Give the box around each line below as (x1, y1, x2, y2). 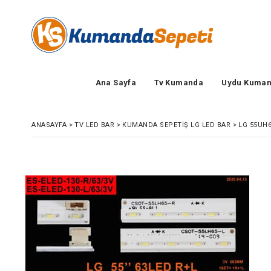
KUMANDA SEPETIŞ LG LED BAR (122, 121, 230, 129)
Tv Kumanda (154, 78, 204, 88)
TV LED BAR (74, 121, 114, 129)
